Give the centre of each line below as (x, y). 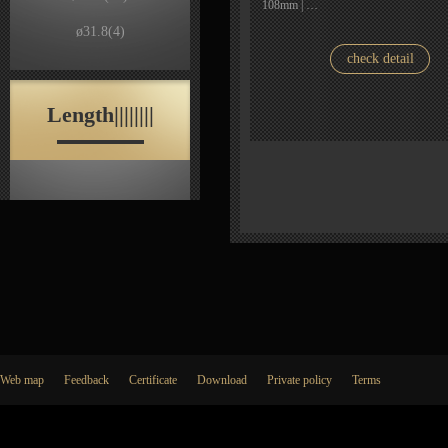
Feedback (86, 380)
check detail (380, 58)
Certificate (153, 380)
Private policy (299, 380)
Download (222, 380)
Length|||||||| (100, 114)
